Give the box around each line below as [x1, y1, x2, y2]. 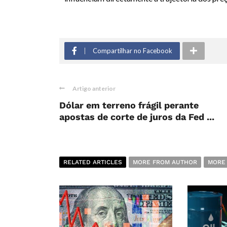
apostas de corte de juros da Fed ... [59, 111, 214, 123]
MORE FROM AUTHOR [133, 159, 197, 166]
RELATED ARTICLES [63, 159, 122, 166]
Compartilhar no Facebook [93, 47, 172, 55]
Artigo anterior [72, 85, 116, 93]
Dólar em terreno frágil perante [59, 100, 199, 111]
